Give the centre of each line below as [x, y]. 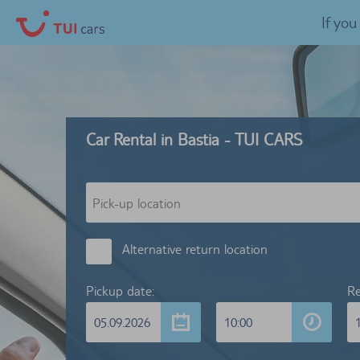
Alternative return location [195, 249]
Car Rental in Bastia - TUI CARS [194, 139]
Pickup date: [120, 291]
